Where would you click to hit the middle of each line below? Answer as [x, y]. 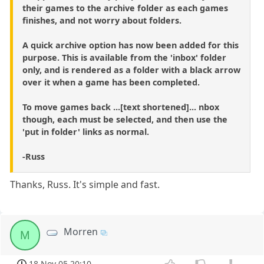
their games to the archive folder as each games [125, 8]
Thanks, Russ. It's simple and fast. [85, 185]
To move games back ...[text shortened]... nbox [121, 107]
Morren [81, 232]
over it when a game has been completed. [111, 82]
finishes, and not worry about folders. [102, 21]
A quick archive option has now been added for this [131, 45]
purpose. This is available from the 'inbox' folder [124, 58]
